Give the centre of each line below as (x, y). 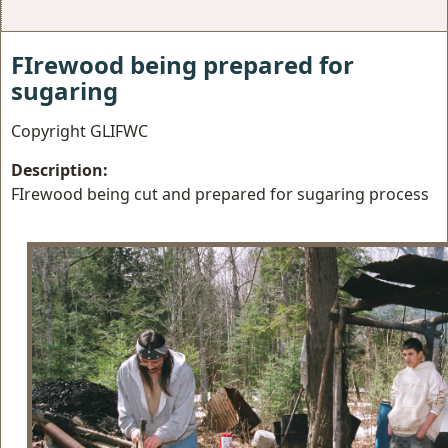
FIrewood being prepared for (182, 64)
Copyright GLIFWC (79, 131)
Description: (59, 170)
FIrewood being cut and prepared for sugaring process (220, 194)
